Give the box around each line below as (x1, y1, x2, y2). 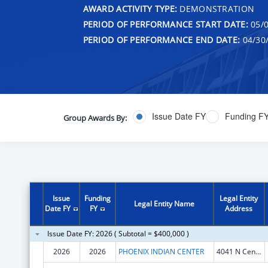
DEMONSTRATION (177, 2, 255, 14)
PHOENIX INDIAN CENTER (118, 246, 204, 257)
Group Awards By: (63, 112, 127, 123)
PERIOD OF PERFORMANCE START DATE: (83, 18, 248, 30)
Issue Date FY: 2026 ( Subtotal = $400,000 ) (47, 228, 189, 239)
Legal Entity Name (134, 198, 195, 209)
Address (225, 203, 253, 214)
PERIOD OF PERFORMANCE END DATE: (83, 33, 240, 45)
